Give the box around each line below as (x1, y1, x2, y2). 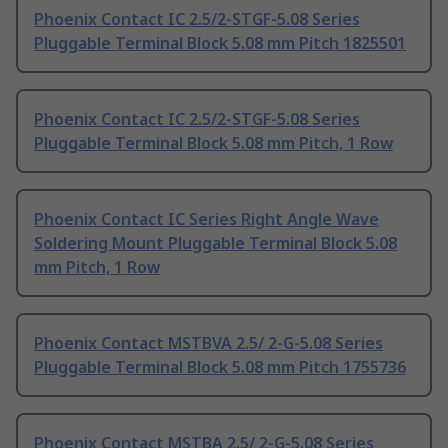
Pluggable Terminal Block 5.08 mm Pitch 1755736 (34, 356, 406, 379)
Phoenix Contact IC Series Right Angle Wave (34, 208, 379, 231)
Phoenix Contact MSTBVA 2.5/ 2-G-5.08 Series (34, 332, 383, 355)
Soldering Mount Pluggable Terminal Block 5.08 (34, 232, 397, 255)
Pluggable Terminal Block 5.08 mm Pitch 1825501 (34, 32, 406, 55)
